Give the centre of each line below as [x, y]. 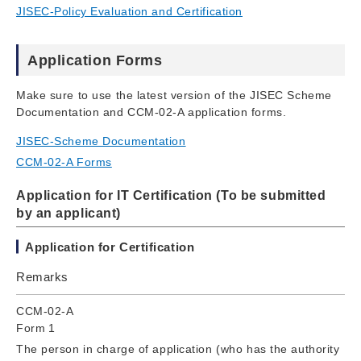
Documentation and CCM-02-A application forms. [151, 112]
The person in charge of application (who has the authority [178, 349]
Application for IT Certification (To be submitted [171, 195]
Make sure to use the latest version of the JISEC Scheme [174, 95]
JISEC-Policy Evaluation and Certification [129, 11]
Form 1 [36, 328]
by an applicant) [68, 213]
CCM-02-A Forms [64, 162]
